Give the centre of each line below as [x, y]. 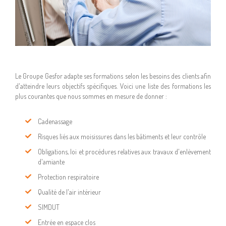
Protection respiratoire [68, 177]
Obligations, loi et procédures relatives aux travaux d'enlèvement [124, 152]
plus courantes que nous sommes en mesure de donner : [92, 96]
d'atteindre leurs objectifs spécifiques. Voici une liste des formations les [113, 86]
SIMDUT [49, 207]
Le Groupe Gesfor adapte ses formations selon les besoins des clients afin [113, 76]
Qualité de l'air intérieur [69, 192]
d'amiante [51, 162]
